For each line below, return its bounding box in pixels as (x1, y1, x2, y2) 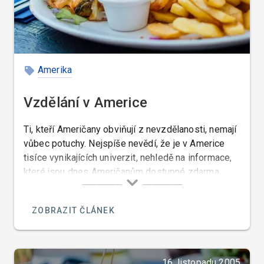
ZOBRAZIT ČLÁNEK (32, 205, 115, 215)
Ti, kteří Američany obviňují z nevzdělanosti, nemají (24, 124, 237, 136)
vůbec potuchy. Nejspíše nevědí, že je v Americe (24, 138, 225, 150)
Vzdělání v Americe (24, 94, 147, 111)
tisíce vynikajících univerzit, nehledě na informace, (24, 152, 232, 164)
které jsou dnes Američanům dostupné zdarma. (24, 166, 221, 178)
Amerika (38, 64, 72, 76)
